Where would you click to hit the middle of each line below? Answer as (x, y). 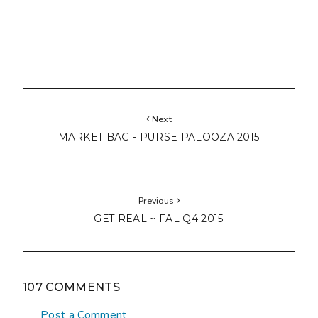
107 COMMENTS (71, 287)
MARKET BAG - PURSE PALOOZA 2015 (159, 137)
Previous (157, 200)
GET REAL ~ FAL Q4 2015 (159, 218)
